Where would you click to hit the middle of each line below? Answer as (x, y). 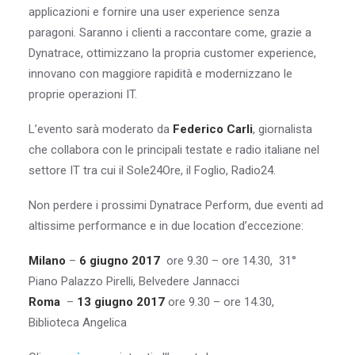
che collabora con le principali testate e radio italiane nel (174, 150)
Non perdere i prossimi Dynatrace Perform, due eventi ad (176, 205)
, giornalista (282, 129)
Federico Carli (213, 129)
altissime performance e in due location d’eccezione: (166, 226)
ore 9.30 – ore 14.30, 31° (230, 261)
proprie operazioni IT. (83, 94)
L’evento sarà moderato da (101, 129)
